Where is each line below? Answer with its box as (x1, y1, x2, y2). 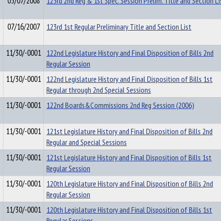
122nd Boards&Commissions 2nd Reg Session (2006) (46, 100, 194, 110)
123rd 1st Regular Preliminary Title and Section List (46, 21, 191, 32)
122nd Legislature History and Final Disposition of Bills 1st (46, 74, 213, 84)
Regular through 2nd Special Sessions (46, 84, 151, 95)
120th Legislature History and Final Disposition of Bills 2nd (46, 178, 213, 189)
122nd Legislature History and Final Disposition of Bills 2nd (46, 47, 214, 58)
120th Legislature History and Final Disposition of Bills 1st (46, 204, 212, 215)
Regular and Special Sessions (46, 137, 127, 147)
